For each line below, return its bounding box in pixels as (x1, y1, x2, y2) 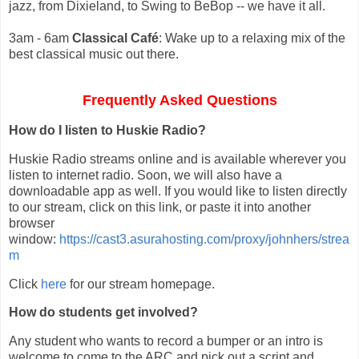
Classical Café (72, 31, 159, 46)
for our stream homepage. (67, 276, 215, 291)
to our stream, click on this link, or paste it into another (9, 200, 311, 214)
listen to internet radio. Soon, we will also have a (9, 167, 282, 182)
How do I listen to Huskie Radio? (9, 123, 206, 137)
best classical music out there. (9, 47, 179, 62)
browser (9, 216, 54, 230)
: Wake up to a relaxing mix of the (159, 31, 345, 46)
